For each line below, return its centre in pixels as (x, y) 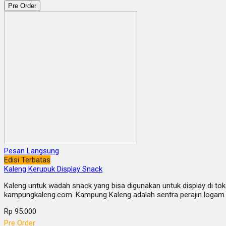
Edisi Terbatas (27, 160)
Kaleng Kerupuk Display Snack (53, 169)
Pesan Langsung (32, 151)
